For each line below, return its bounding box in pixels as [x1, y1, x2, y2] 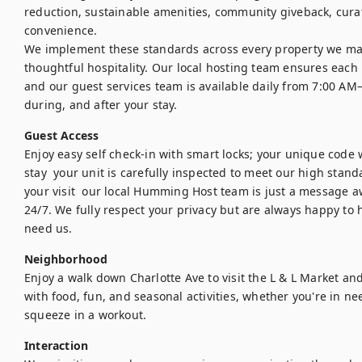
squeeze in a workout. [24, 307, 147, 322]
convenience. [24, 23, 98, 38]
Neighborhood [24, 251, 108, 267]
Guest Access [24, 128, 99, 143]
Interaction [24, 338, 89, 353]
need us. [24, 221, 73, 236]
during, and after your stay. [24, 97, 178, 112]
